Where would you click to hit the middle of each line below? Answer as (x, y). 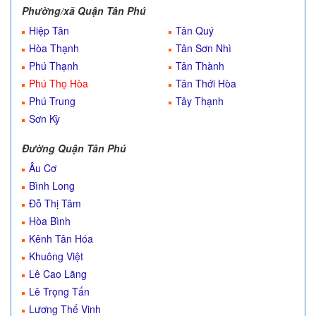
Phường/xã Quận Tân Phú (84, 11)
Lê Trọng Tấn (59, 291)
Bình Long (52, 186)
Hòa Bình (50, 221)
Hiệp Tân (49, 30)
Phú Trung (52, 101)
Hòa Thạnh (54, 48)
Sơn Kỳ (44, 119)
